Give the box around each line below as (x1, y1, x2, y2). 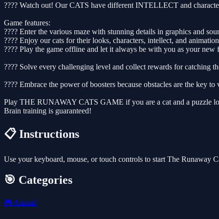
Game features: (4, 19, 50, 27)
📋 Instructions (4, 128, 79, 141)
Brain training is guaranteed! (4, 107, 91, 115)
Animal (12, 197, 37, 206)
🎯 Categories (4, 173, 72, 186)
